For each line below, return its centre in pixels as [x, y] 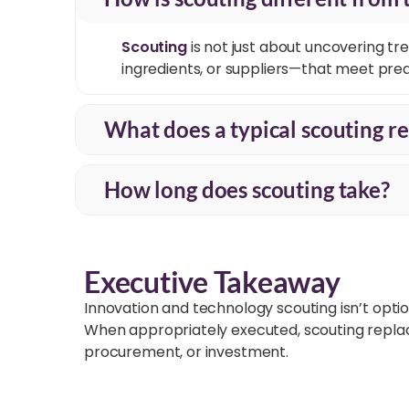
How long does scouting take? [247, 190]
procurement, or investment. [186, 352]
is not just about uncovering [285, 47]
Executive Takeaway [212, 282]
